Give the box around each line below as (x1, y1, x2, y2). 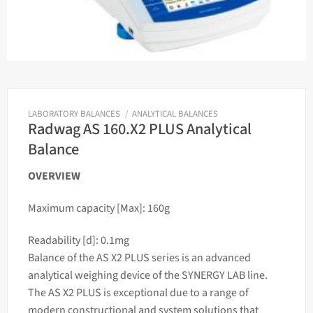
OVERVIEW (27, 168, 80, 184)
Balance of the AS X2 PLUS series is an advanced (27, 249, 251, 265)
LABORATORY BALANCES (27, 107, 120, 120)
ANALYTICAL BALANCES (132, 107, 219, 120)
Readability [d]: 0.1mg (27, 232, 129, 248)
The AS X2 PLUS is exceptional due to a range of (27, 284, 249, 300)
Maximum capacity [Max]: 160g (27, 200, 170, 216)
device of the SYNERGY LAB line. (119, 267, 268, 283)
